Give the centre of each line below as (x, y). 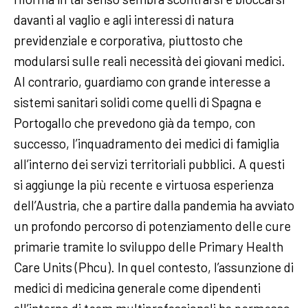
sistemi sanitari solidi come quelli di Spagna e (137, 102)
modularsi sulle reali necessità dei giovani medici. (150, 61)
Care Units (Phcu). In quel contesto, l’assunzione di (154, 267)
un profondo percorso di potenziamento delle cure (152, 226)
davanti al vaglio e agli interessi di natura (124, 20)
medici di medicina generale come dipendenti (137, 288)
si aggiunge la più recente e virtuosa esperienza (144, 185)
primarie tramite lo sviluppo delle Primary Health (148, 246)
